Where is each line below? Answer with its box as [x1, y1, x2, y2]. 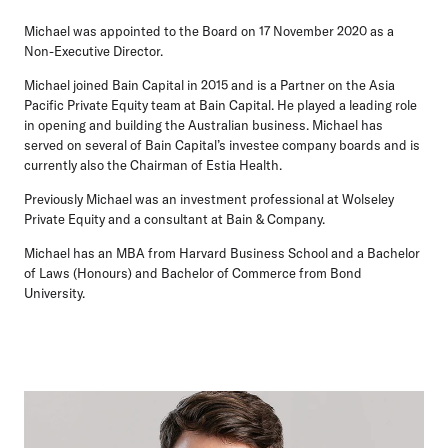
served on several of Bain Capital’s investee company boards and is [24, 137, 420, 154]
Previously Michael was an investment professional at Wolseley [24, 191, 394, 208]
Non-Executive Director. [24, 43, 163, 60]
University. [24, 285, 88, 302]
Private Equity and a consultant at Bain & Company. [24, 211, 325, 228]
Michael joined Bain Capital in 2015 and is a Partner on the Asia [24, 77, 395, 94]
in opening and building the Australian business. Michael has [24, 117, 383, 134]
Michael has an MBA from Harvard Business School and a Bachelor [24, 245, 420, 262]
